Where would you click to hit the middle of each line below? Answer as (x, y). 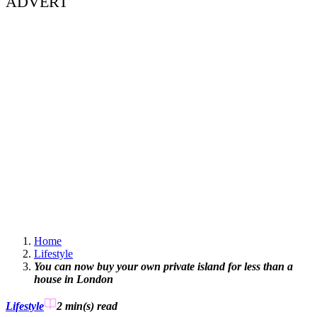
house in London (74, 279)
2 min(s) (75, 306)
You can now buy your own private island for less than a (163, 267)
